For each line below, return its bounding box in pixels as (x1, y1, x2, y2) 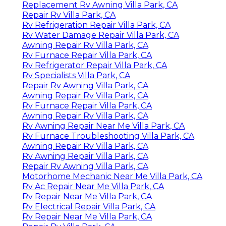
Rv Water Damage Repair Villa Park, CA (22, 30, 179, 40)
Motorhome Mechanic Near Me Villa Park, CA (22, 171, 202, 181)
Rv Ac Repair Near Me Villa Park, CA (22, 181, 164, 191)
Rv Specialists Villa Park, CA (22, 70, 130, 80)
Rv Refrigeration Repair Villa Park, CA (22, 20, 171, 30)
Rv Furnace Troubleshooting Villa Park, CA (22, 131, 194, 141)
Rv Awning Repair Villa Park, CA (22, 151, 148, 161)
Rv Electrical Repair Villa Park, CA (22, 201, 155, 211)
